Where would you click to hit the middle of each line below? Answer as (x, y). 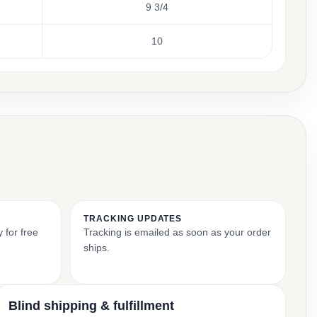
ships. (97, 248)
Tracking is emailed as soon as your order (177, 232)
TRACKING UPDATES (133, 219)
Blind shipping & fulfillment (92, 306)
